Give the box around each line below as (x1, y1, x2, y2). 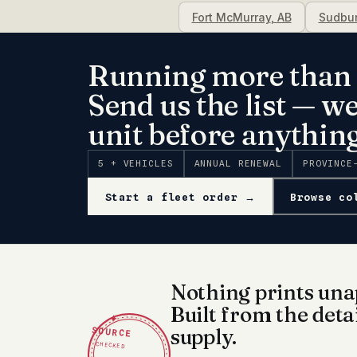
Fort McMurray (191, 10, 271, 24)
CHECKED (95, 339, 126, 351)
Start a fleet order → (104, 190, 256, 203)
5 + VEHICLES (98, 158, 174, 169)
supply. (171, 324, 237, 350)
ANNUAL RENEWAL (194, 158, 282, 169)
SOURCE (91, 324, 133, 340)
